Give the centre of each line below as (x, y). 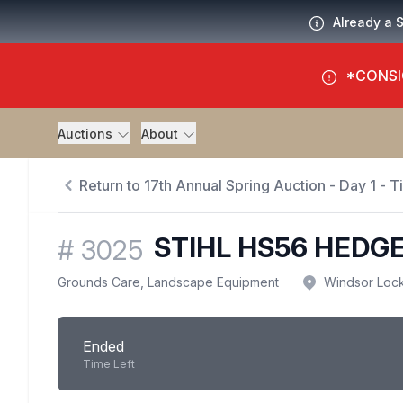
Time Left (109, 364)
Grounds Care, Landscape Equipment (168, 282)
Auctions (87, 134)
